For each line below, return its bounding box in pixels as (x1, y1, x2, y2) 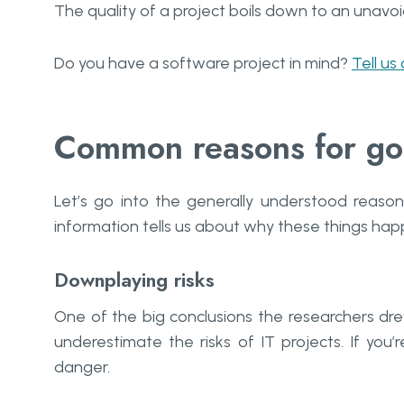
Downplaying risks (54, 265, 215, 295)
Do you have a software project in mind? (54, 53, 352, 74)
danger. (54, 357, 110, 378)
